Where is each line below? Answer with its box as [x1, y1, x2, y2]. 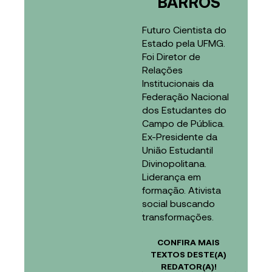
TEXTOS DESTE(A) [151, 248, 227, 259]
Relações [142, 63, 183, 75]
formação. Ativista [142, 183, 221, 195]
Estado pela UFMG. [142, 36, 225, 49]
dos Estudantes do [142, 103, 226, 115]
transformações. [142, 210, 214, 222]
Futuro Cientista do [142, 23, 226, 35]
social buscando [142, 197, 215, 209]
